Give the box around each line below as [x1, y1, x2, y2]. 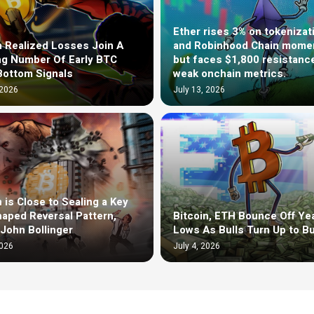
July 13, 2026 [173, 83, 225, 96]
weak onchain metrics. [173, 65, 286, 81]
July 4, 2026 [173, 239, 220, 252]
